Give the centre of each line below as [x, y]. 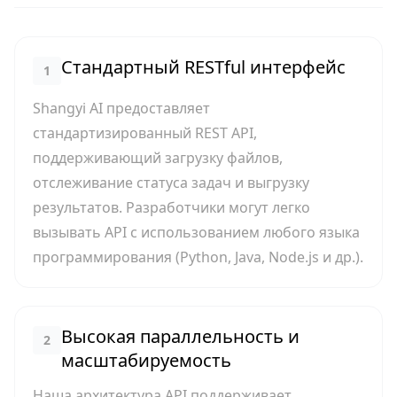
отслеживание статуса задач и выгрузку [171, 183]
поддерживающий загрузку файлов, [158, 158]
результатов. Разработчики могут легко [171, 207]
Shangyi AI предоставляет [121, 108]
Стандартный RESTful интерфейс [203, 67]
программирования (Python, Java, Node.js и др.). [198, 257]
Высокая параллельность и [180, 336]
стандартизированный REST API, [145, 133]
